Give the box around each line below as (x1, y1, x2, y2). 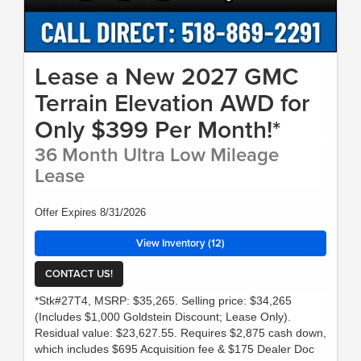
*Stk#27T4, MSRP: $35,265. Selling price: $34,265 (35, 293, 292, 307)
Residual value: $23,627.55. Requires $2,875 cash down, (35, 326, 326, 339)
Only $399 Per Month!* (35, 111, 280, 147)
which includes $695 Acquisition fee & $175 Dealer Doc (35, 342, 314, 355)
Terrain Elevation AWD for (35, 85, 309, 120)
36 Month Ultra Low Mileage (35, 139, 279, 168)
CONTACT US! (45, 266, 113, 282)
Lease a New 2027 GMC (35, 58, 298, 93)
